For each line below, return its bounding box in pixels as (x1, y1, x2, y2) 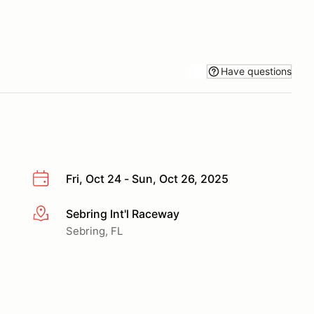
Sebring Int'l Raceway (66, 206, 179, 221)
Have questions (221, 64, 292, 77)
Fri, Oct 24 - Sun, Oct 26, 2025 (66, 172, 228, 186)
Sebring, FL (66, 224, 123, 238)
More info (32, 207, 83, 221)
